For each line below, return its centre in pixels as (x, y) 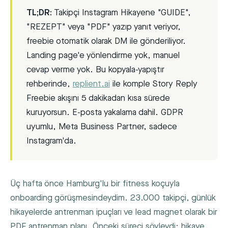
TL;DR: (39, 13)
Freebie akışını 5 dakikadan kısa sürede (98, 98)
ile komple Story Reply (154, 84)
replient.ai (91, 84)
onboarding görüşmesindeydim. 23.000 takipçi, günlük (113, 198)
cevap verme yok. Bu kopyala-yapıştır (95, 70)
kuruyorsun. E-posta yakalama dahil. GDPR (105, 112)
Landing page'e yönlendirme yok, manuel (103, 55)
